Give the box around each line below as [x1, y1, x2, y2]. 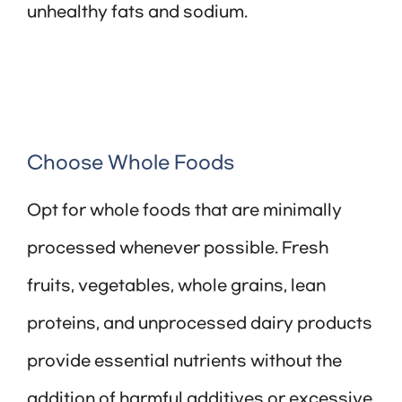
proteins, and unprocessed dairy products [27, 315, 372, 334]
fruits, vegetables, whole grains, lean [27, 277, 326, 296]
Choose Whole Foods [27, 153, 234, 175]
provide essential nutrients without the [27, 353, 342, 371]
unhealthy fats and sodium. [27, 4, 248, 22]
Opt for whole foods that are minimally [27, 202, 342, 221]
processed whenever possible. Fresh [27, 240, 328, 258]
